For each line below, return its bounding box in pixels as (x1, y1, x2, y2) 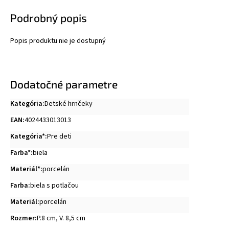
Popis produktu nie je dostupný (10, 36, 106, 47)
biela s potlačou (30, 180, 79, 191)
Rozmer (10, 213, 35, 224)
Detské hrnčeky (44, 99, 93, 109)
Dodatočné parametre (10, 78, 118, 91)
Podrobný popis (10, 11, 87, 25)
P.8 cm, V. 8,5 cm (37, 213, 85, 224)
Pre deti (47, 131, 72, 142)
